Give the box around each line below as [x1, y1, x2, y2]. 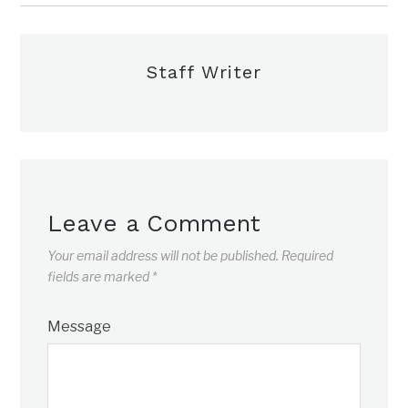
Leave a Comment [47, 209, 261, 237]
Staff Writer [147, 60, 261, 83]
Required [281, 247, 334, 263]
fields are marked [47, 268, 153, 284]
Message [47, 317, 112, 335]
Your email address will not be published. [47, 247, 280, 263]
